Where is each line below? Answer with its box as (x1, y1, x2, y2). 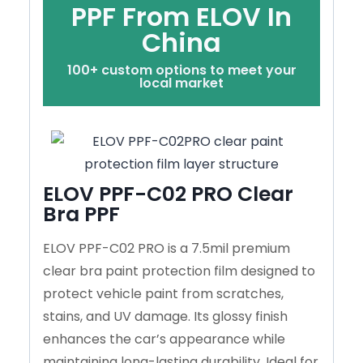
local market (139, 73, 224, 92)
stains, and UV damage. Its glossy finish (43, 306, 288, 326)
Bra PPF (43, 199, 120, 228)
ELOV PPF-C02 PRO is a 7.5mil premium (43, 238, 290, 258)
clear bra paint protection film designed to (43, 261, 315, 280)
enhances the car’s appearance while (43, 329, 285, 348)
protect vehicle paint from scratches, (43, 284, 284, 303)
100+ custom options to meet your (66, 60, 297, 79)
